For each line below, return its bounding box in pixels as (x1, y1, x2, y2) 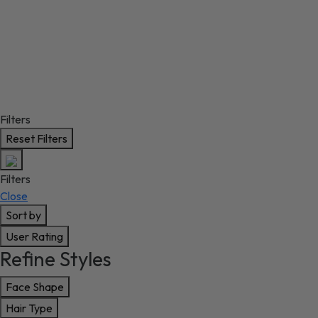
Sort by (6, 207, 41, 222)
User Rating (6, 229, 63, 243)
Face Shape (6, 279, 64, 294)
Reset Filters (6, 131, 67, 146)
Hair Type (6, 300, 53, 315)
